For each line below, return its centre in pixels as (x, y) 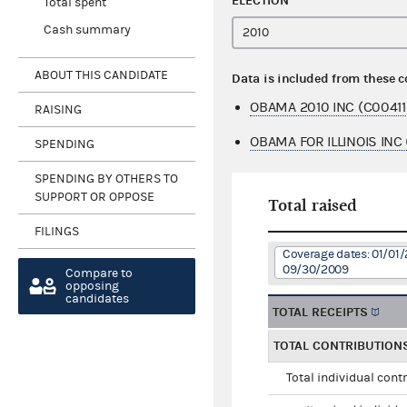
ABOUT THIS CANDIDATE (101, 75)
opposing (92, 287)
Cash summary (87, 30)
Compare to (99, 274)
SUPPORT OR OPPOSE (94, 197)
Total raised (313, 206)
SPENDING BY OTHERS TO (106, 179)
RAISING (58, 109)
